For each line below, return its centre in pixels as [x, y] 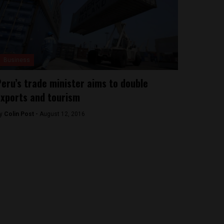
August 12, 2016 [62, 114]
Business [16, 60]
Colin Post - [21, 114]
